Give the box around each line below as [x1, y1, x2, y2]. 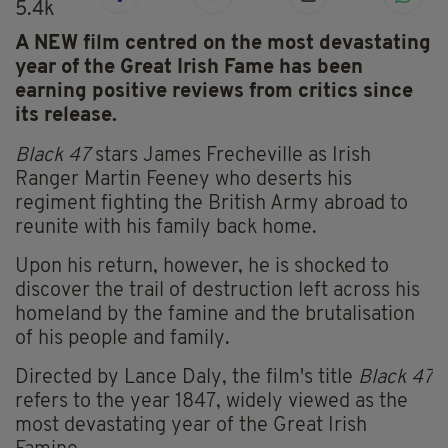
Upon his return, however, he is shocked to [15, 257, 389, 278]
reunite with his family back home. [15, 218, 317, 239]
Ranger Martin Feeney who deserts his [15, 170, 352, 191]
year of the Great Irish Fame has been [15, 58, 363, 79]
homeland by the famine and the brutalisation [15, 305, 415, 326]
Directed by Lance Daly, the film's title [15, 368, 358, 389]
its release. [15, 106, 117, 127]
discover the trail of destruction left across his [15, 281, 420, 302]
